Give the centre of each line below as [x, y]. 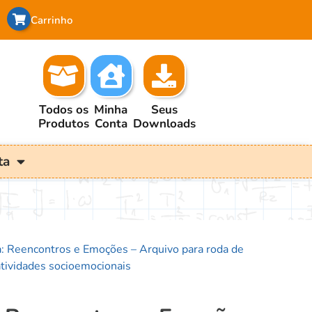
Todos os [63, 109]
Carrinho [52, 20]
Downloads [164, 123]
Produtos [63, 123]
